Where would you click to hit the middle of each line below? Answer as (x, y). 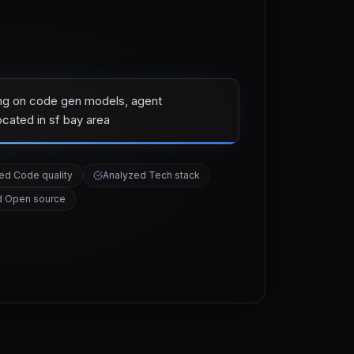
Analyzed (125, 175)
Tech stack (174, 175)
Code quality (43, 175)
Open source (35, 199)
